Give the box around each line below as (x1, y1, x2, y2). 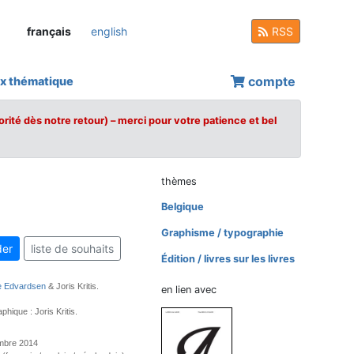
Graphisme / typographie (161, 227, 284, 239)
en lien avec (161, 284, 217, 296)
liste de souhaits (30, 242, 114, 255)
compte (245, 73, 296, 89)
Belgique (161, 201, 205, 213)
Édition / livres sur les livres (161, 253, 296, 265)
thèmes (161, 175, 198, 187)
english (91, 24, 128, 38)
